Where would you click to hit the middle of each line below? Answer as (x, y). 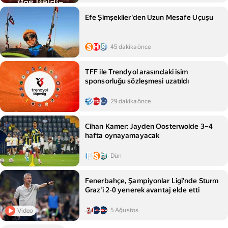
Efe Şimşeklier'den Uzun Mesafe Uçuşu (149, 17)
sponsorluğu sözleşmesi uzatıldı (137, 81)
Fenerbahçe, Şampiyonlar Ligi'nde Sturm (152, 181)
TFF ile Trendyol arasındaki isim (137, 72)
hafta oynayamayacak (122, 135)
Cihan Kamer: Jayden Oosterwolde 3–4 (149, 126)
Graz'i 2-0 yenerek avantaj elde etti (142, 190)
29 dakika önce (131, 101)
